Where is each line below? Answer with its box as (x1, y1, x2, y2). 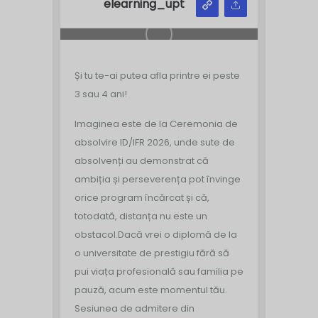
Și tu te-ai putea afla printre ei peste (75, 68, 240, 82)
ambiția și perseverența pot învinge (75, 172, 241, 186)
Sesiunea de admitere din (75, 301, 194, 315)
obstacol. (75, 227, 118, 241)
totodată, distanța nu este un (75, 209, 207, 223)
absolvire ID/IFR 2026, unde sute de (75, 135, 235, 149)
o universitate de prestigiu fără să (75, 246, 229, 260)
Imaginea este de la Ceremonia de (75, 116, 238, 131)
